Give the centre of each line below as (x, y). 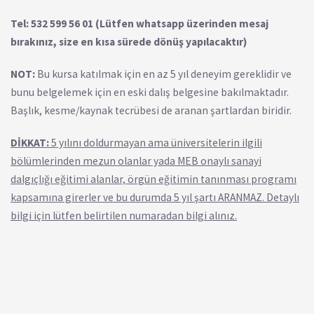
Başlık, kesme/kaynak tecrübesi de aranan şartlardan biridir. (151, 110)
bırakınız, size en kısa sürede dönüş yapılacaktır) (129, 42)
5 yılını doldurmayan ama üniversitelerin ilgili (156, 143)
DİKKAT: (30, 143)
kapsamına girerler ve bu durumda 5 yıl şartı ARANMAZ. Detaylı (155, 197)
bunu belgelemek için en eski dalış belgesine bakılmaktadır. (150, 92)
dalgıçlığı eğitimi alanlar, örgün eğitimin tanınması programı (153, 179)
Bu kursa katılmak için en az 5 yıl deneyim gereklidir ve (163, 74)
